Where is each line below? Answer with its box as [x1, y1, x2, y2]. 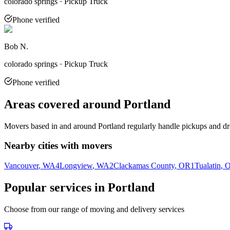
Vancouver [4, 161, 39, 170]
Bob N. [4, 42, 28, 51]
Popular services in [4, 181, 108, 195]
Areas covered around [4, 97, 124, 111]
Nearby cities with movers [4, 140, 112, 151]
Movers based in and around [4, 121, 98, 130]
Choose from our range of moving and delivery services [4, 205, 184, 214]
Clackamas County [113, 161, 175, 170]
